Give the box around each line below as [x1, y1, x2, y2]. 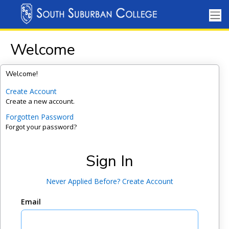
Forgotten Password [5, 112, 74, 122]
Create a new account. [5, 97, 75, 106]
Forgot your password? [5, 122, 77, 131]
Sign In [85, 151, 133, 172]
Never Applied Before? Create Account [45, 176, 173, 186]
